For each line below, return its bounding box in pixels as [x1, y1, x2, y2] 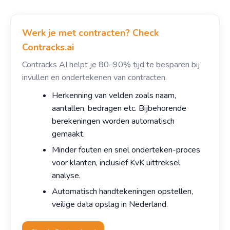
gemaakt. [52, 128, 85, 140]
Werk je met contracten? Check [22, 27, 159, 39]
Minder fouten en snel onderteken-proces [52, 144, 200, 156]
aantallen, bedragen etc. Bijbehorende [52, 103, 186, 114]
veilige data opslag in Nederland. [52, 199, 168, 210]
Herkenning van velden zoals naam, [52, 90, 176, 101]
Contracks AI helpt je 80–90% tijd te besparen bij [22, 59, 200, 70]
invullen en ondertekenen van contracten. [22, 72, 167, 83]
